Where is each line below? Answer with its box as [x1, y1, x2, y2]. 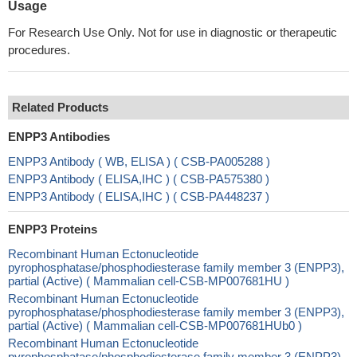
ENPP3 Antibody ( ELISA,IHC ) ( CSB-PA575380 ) [8, 172, 269, 186]
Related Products [12, 100, 108, 114]
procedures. [8, 43, 70, 57]
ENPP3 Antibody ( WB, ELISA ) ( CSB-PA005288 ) [8, 155, 270, 168]
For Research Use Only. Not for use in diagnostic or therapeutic [8, 25, 337, 39]
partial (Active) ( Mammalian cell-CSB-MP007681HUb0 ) [8, 319, 302, 332]
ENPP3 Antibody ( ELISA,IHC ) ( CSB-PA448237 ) [8, 190, 269, 203]
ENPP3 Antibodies [8, 130, 110, 143]
